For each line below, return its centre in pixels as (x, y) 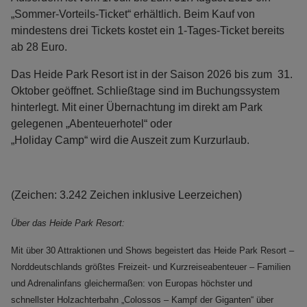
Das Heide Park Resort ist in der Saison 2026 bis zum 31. (152, 75)
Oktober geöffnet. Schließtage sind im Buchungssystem (145, 91)
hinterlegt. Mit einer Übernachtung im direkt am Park (137, 108)
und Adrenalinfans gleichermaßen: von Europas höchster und (132, 284)
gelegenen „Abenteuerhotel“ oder (93, 124)
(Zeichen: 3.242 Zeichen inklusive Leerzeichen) (128, 195)
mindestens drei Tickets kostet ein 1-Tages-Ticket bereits (148, 31)
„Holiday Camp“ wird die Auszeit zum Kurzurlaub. (132, 140)
